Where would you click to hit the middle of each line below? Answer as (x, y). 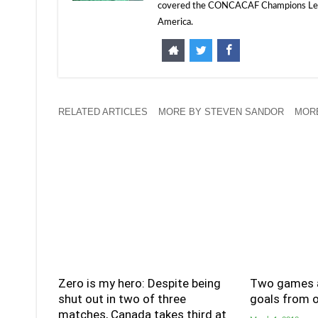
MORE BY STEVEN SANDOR (221, 112)
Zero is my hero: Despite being (139, 283)
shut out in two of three (122, 298)
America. (175, 22)
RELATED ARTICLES (103, 112)
